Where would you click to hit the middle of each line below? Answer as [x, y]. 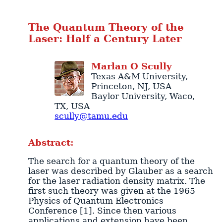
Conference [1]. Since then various [102, 211]
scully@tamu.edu [91, 116]
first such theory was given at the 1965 [111, 191]
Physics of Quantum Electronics [96, 201]
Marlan [109, 66]
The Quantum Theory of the [106, 27]
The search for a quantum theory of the [111, 161]
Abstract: [51, 143]
